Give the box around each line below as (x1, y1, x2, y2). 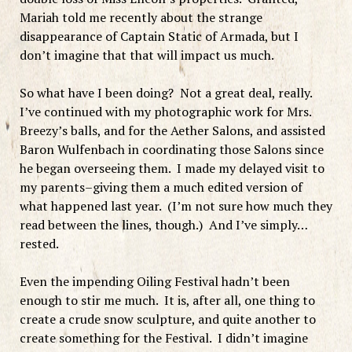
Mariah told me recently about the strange (19, 8, 262, 26)
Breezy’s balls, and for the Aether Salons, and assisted (19, 121, 325, 139)
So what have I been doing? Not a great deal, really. (19, 83, 315, 101)
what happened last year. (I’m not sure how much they (19, 196, 332, 214)
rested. (19, 234, 59, 252)
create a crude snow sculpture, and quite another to (19, 310, 316, 328)
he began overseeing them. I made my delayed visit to (19, 159, 324, 177)
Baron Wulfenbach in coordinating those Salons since (19, 140, 324, 158)
